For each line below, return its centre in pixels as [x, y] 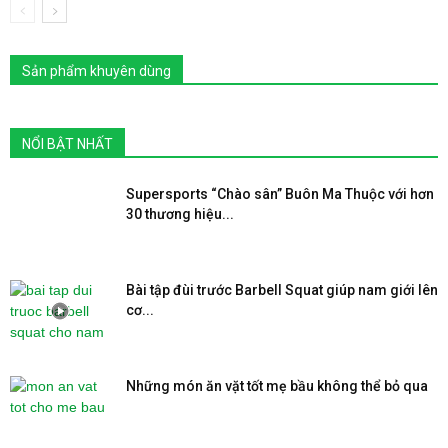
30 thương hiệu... [180, 213]
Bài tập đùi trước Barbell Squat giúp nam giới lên [282, 289]
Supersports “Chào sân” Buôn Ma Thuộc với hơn [280, 193]
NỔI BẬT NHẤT [67, 143]
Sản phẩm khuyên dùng [96, 70]
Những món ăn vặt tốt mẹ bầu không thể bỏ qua [277, 385]
